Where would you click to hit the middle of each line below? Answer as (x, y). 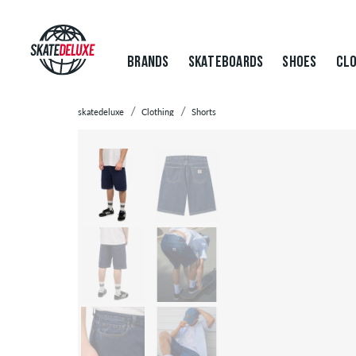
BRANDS (148, 63)
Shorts (204, 112)
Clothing (158, 112)
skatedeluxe (101, 112)
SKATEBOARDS (226, 63)
